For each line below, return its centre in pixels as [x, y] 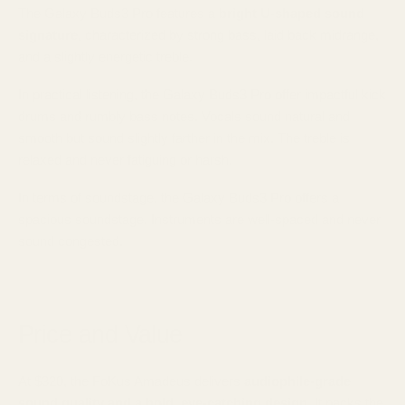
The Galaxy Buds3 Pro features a [118, 13]
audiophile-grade [297, 381]
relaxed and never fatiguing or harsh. [125, 160]
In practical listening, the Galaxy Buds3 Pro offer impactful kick [202, 94]
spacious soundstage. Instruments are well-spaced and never [199, 219]
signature [48, 35]
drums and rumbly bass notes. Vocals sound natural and [184, 116]
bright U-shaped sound [292, 13]
